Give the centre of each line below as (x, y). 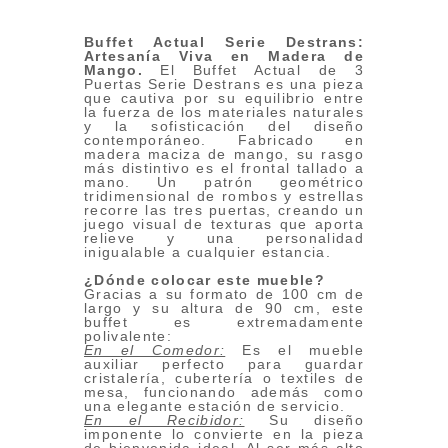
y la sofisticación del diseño (224, 126)
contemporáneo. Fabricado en (224, 140)
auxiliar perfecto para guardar (224, 364)
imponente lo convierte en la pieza (224, 434)
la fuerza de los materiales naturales (224, 112)
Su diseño (304, 420)
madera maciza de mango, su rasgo (224, 154)
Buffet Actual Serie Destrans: (224, 42)
